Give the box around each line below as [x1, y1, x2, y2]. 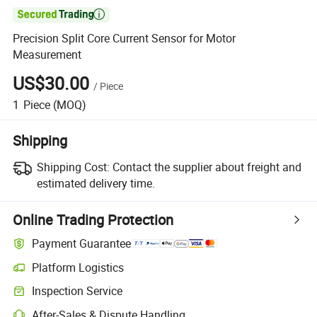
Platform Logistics [32, 259, 125, 275]
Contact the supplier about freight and [112, 158, 301, 175]
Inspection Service [32, 283, 123, 299]
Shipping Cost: [36, 158, 110, 175]
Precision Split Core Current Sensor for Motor [13, 30, 236, 47]
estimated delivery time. [36, 175, 155, 191]
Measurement [13, 47, 82, 63]
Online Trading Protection [13, 209, 174, 229]
